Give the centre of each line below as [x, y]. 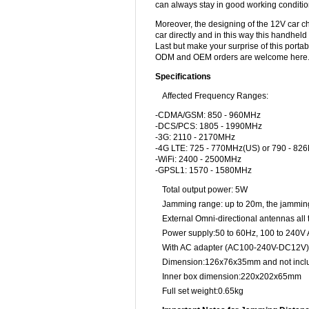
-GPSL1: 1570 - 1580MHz [203, 170]
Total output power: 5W [205, 190]
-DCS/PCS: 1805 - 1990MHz [209, 126]
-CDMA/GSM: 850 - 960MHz [208, 115]
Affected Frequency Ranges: [215, 96]
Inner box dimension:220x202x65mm [232, 277]
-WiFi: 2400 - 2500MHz [198, 159]
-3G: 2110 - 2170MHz [195, 137]
